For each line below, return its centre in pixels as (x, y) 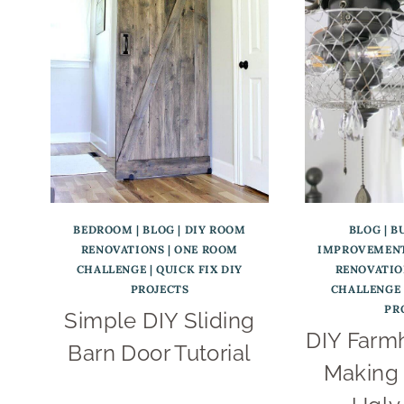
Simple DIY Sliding (160, 321)
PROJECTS (160, 289)
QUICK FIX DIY (199, 270)
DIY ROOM (215, 230)
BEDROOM (103, 230)
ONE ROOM (207, 250)
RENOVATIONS (123, 250)
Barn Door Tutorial (160, 353)
